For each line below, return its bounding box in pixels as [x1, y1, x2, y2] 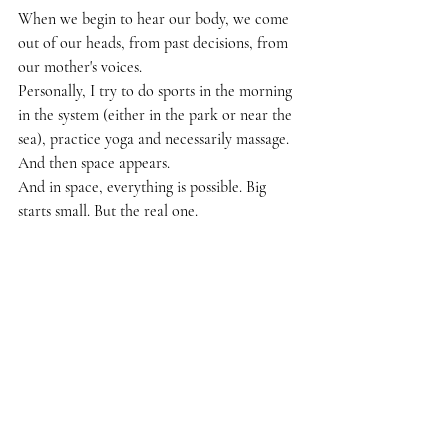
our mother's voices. [18, 56, 142, 77]
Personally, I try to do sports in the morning [18, 80, 296, 101]
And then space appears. [18, 152, 170, 173]
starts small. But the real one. [18, 200, 198, 221]
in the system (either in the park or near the [18, 104, 296, 125]
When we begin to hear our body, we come [18, 8, 293, 29]
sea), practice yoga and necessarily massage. [18, 128, 289, 149]
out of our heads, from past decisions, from [18, 32, 292, 53]
